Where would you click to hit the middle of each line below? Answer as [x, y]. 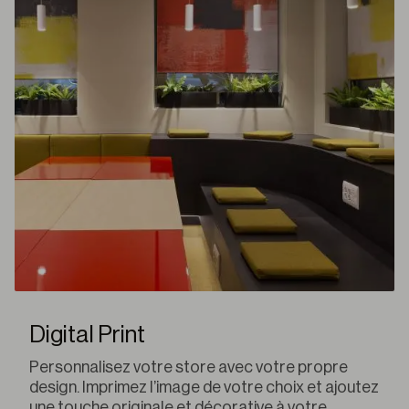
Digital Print [87, 335]
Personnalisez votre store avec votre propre [189, 367]
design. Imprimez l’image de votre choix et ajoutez [204, 387]
